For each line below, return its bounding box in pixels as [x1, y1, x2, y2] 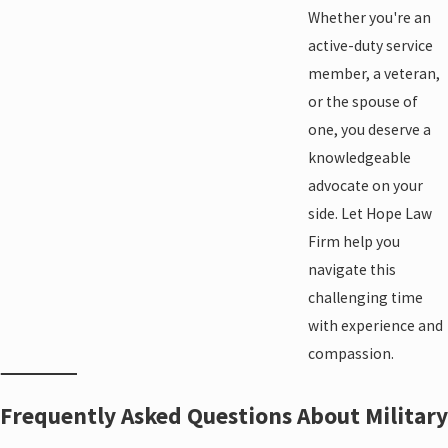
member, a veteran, [307, 63, 440, 83]
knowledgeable [307, 147, 411, 167]
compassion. [307, 343, 394, 363]
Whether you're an [307, 7, 431, 27]
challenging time [307, 287, 423, 307]
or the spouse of [307, 91, 418, 111]
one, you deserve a [307, 119, 431, 139]
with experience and [307, 315, 443, 335]
